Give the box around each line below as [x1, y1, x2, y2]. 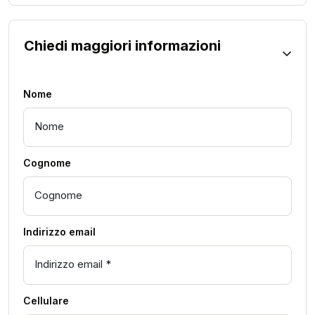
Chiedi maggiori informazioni [24, 37, 221, 54]
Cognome [23, 156, 71, 169]
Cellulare [23, 294, 69, 307]
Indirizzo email [23, 225, 96, 238]
